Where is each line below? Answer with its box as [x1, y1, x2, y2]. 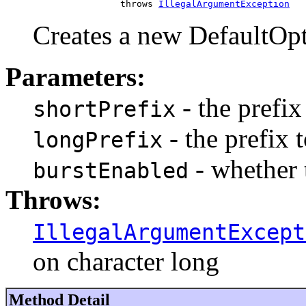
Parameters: [5, 61, 145, 92]
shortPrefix [33, 96, 176, 122]
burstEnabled [33, 158, 189, 183]
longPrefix [33, 127, 163, 152]
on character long [33, 246, 219, 276]
